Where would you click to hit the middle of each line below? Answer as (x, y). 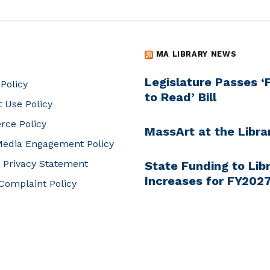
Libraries (170, 246)
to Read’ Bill (181, 97)
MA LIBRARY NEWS (196, 54)
